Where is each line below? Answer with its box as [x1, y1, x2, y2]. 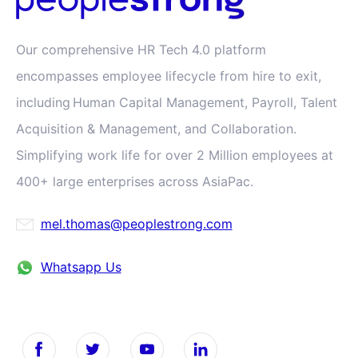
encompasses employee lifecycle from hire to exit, [16, 68, 321, 85]
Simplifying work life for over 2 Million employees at [16, 147, 333, 164]
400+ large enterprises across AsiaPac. [16, 173, 253, 190]
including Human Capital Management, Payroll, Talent [16, 94, 337, 111]
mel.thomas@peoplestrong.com [40, 216, 233, 233]
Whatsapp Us [40, 259, 121, 276]
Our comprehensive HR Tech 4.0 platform [16, 42, 266, 58]
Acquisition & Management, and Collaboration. [16, 121, 299, 137]
